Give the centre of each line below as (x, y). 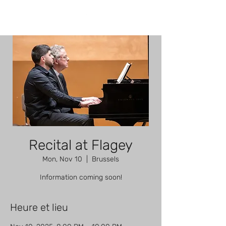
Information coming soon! (81, 177)
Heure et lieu (39, 207)
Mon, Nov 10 (62, 159)
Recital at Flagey (81, 145)
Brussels (105, 159)
